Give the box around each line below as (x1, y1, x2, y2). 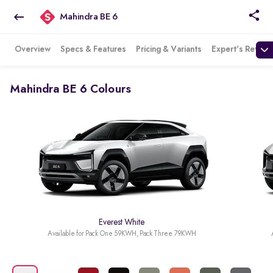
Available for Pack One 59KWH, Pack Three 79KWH (47, 230, 196, 238)
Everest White (99, 218, 145, 227)
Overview (15, 45, 51, 54)
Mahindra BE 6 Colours (10, 83, 131, 96)
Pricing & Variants (136, 45, 202, 54)
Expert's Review (211, 45, 272, 54)
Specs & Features (60, 45, 126, 54)
